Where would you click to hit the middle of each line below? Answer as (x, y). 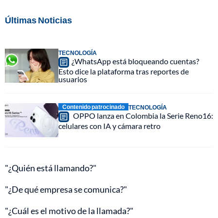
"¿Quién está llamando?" (51, 168)
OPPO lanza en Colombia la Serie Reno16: (142, 116)
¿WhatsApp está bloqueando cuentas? (135, 61)
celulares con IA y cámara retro (109, 126)
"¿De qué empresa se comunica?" (66, 190)
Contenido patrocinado (93, 107)
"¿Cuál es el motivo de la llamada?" (69, 211)
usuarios (73, 79)
